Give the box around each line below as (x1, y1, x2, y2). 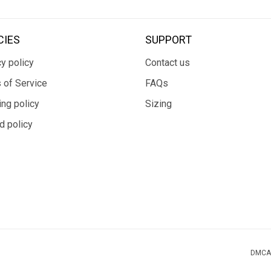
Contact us (145, 57, 190, 68)
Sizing (145, 98, 172, 109)
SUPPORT (145, 33, 192, 46)
